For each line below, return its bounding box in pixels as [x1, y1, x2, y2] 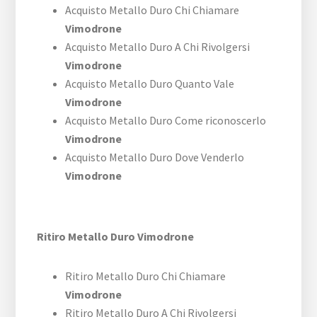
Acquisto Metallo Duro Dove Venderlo [65, 150, 245, 165]
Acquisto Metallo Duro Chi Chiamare [65, 3, 240, 18]
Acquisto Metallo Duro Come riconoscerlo [65, 113, 267, 128]
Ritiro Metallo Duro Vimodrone [37, 229, 195, 244]
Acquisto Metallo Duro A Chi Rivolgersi [65, 40, 250, 54]
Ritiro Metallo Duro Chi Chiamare [65, 269, 226, 284]
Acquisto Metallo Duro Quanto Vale [65, 76, 235, 91]
